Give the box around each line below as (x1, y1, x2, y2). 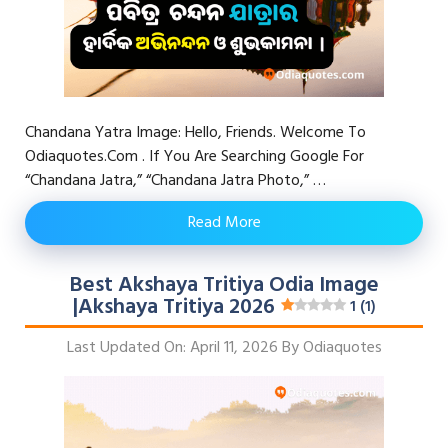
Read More (187, 210, 261, 236)
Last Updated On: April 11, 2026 (66, 335, 278, 361)
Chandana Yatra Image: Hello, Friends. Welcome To (25, 120, 366, 146)
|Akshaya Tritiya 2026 (71, 290, 275, 325)
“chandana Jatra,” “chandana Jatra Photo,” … (25, 168, 326, 194)
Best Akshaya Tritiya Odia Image (69, 268, 379, 303)
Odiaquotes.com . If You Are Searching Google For (25, 144, 364, 170)
